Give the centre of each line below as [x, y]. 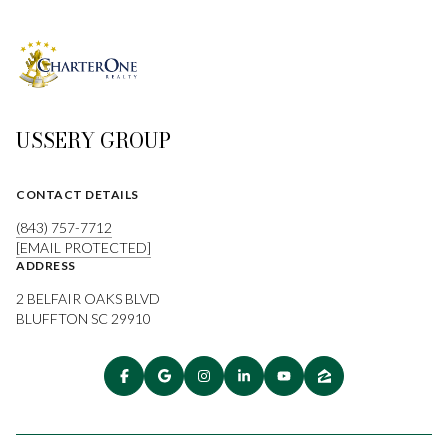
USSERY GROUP [93, 140]
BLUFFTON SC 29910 [83, 318]
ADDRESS [46, 265]
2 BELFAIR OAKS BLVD [88, 298]
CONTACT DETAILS [77, 194]
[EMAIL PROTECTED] [83, 247]
